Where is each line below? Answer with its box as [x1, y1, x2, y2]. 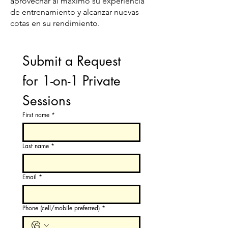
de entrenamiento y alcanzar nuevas [10, 7, 139, 17]
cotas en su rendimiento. [10, 18, 100, 28]
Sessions [22, 92, 71, 109]
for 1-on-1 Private [22, 72, 121, 90]
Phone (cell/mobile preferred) [22, 204, 100, 212]
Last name [22, 141, 49, 150]
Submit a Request [22, 52, 121, 70]
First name [22, 110, 49, 119]
